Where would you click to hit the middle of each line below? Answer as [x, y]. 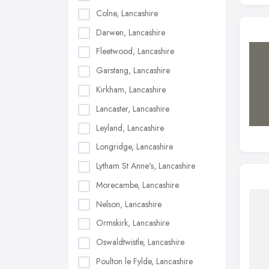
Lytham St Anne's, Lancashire [146, 166]
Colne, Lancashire [127, 13]
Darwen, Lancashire [131, 32]
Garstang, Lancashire [133, 71]
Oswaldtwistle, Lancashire [140, 242]
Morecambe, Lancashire [138, 185]
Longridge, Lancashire [134, 147]
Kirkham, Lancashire [131, 89]
